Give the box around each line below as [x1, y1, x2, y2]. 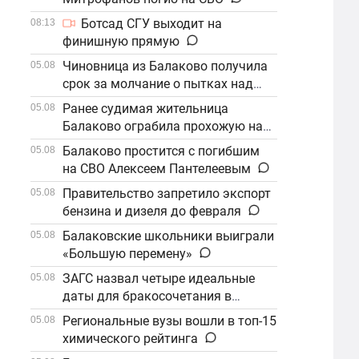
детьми [63, 94, 108, 109]
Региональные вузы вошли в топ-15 [63, 313, 277, 329]
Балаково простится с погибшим [63, 143, 260, 159]
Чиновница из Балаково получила [63, 58, 268, 74]
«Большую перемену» [63, 246, 193, 261]
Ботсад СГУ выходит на [81, 16, 223, 31]
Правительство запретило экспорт [63, 186, 272, 201]
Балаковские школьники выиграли [63, 228, 275, 244]
